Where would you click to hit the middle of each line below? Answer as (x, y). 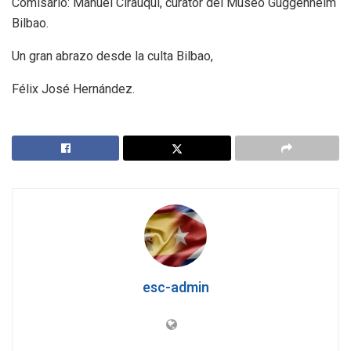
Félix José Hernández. (73, 89)
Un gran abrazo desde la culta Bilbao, (112, 56)
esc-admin (175, 288)
